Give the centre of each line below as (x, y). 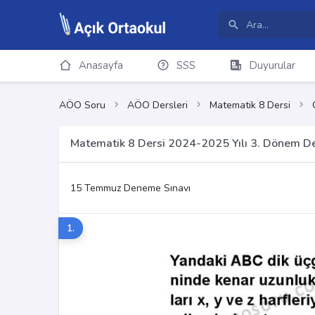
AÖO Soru (82, 105)
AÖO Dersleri (157, 105)
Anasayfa (101, 65)
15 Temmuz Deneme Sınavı (130, 188)
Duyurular (272, 65)
